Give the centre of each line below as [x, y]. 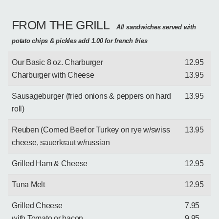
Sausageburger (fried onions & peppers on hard [92, 96]
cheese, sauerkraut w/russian [61, 142]
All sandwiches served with [156, 27]
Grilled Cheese [37, 205]
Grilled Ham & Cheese [50, 163]
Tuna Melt [28, 184]
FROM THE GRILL [61, 25]
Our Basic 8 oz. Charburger [57, 62]
